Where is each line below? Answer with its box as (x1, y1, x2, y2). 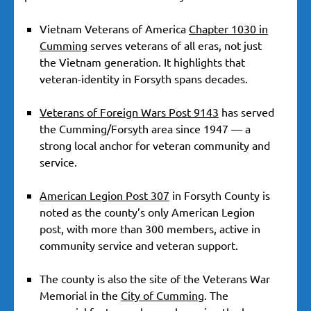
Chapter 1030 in (189, 22, 268, 36)
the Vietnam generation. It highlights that (40, 55, 245, 69)
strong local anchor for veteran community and (40, 138, 270, 153)
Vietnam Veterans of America (40, 22, 189, 36)
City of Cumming (121, 288, 204, 303)
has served (219, 105, 274, 119)
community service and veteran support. (40, 238, 238, 253)
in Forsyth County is (169, 188, 270, 203)
